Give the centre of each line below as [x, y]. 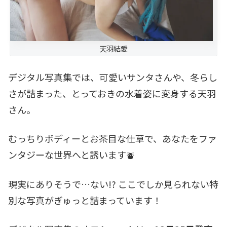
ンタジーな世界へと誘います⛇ [71, 155]
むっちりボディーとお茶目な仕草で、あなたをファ [112, 139]
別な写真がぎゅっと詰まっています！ [85, 200]
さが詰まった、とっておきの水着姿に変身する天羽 [112, 93]
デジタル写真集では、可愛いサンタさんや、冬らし [113, 77]
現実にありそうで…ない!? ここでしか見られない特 [113, 184]
